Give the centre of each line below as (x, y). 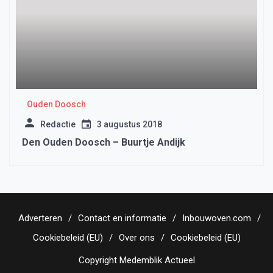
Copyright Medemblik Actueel (136, 261)
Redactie (58, 125)
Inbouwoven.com (217, 218)
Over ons (136, 238)
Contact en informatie (122, 218)
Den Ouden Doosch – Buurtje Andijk (104, 143)
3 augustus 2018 (129, 125)
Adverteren (40, 218)
